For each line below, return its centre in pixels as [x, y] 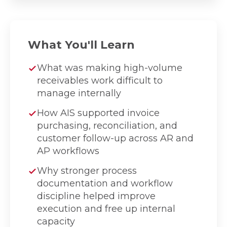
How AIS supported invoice [98, 113]
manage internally [79, 93]
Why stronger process [87, 171]
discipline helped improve [96, 196]
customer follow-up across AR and [115, 138]
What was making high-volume [110, 68]
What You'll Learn [81, 45]
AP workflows [68, 151]
